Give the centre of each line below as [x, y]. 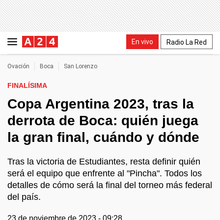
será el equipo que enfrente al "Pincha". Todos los [105, 173]
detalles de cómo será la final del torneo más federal [110, 185]
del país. [24, 197]
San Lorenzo [81, 66]
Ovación [18, 66]
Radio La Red [187, 42]
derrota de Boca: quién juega [103, 121]
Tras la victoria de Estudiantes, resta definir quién [104, 162]
